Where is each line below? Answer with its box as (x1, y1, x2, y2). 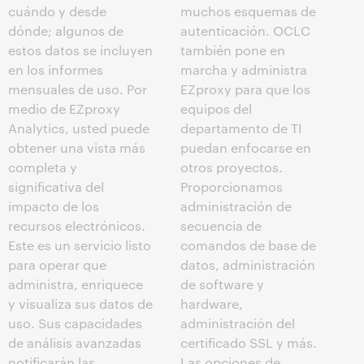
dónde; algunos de (8, 22, 123, 40)
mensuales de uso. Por (8, 80, 147, 98)
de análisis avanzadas (8, 334, 141, 352)
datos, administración (180, 256, 315, 274)
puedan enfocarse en (180, 139, 311, 157)
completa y (8, 158, 77, 176)
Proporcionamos (180, 178, 283, 196)
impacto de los (8, 197, 99, 215)
